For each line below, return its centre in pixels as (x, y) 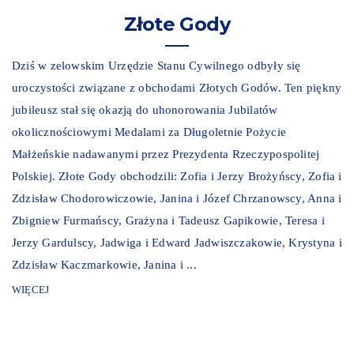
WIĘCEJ (31, 290)
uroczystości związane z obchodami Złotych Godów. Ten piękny (177, 88)
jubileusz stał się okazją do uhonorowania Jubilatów (145, 110)
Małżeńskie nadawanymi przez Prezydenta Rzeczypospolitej (166, 154)
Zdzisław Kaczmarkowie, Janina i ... (104, 265)
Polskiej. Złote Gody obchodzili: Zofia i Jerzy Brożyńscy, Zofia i (177, 177)
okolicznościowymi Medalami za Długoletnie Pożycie (149, 132)
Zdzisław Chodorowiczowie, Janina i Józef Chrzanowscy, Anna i (177, 199)
